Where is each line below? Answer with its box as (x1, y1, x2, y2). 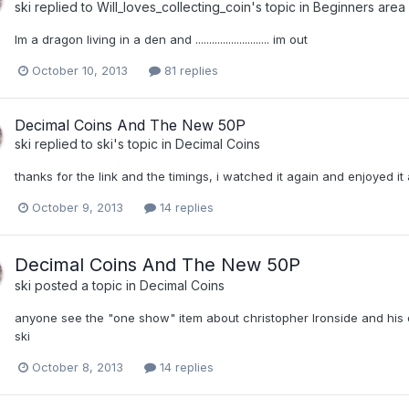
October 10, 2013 (32, 63, 128, 78)
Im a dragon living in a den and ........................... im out (15, 31, 308, 47)
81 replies (161, 63, 218, 78)
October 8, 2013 (32, 360, 123, 375)
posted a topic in (31, 278, 140, 294)
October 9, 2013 (32, 200, 123, 215)
